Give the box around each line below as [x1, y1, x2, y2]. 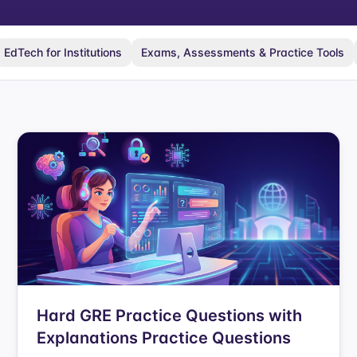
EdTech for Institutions [4, 45, 122, 59]
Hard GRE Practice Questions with [37, 306, 303, 325]
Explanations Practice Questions [37, 328, 292, 347]
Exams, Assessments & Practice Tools [141, 45, 344, 59]
